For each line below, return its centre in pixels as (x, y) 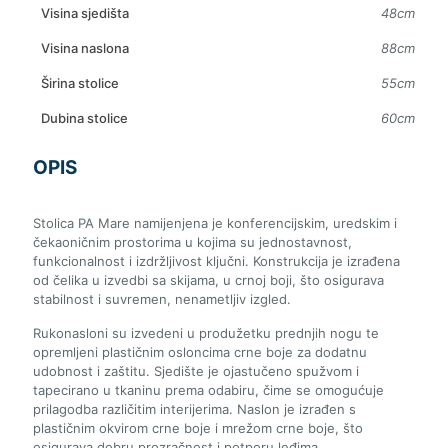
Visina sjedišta (85, 12)
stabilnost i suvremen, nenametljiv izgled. (162, 298)
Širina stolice (80, 82)
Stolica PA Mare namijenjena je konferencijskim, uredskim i (215, 222)
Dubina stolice (84, 117)
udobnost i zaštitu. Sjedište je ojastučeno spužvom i (196, 370)
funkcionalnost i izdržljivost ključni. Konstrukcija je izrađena (216, 260)
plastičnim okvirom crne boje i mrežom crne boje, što (198, 427)
